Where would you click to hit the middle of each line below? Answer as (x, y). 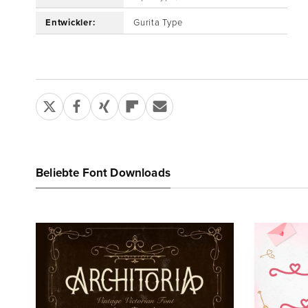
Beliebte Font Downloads (103, 173)
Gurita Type (158, 23)
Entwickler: (70, 23)
